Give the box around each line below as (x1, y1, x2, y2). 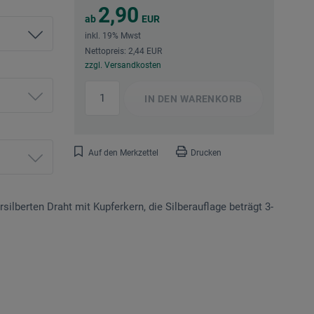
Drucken (191, 148, 221, 158)
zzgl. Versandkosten (85, 60, 161, 71)
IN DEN (144, 93, 178, 105)
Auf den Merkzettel (88, 148, 158, 158)
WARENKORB (177, 93, 243, 105)
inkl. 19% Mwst (85, 31, 141, 41)
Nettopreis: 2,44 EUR (85, 46, 162, 57)
